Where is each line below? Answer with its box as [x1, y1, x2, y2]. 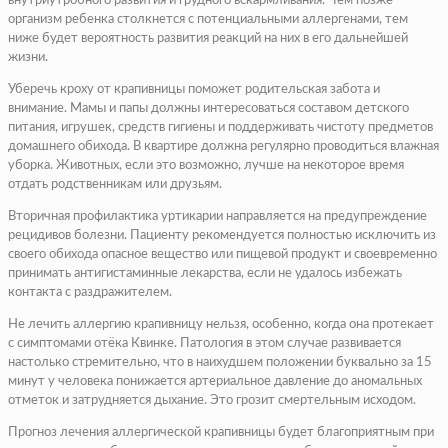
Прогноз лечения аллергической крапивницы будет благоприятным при [8, 426, 434, 440]
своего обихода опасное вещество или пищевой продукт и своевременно [8, 248, 437, 262]
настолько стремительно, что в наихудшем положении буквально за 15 [8, 356, 432, 370]
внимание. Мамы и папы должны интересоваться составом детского [8, 102, 409, 116]
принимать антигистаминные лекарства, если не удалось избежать [8, 267, 402, 281]
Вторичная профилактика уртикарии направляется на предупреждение [8, 210, 427, 224]
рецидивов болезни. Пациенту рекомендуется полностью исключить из [8, 229, 436, 243]
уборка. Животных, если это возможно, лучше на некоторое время [8, 159, 404, 173]
